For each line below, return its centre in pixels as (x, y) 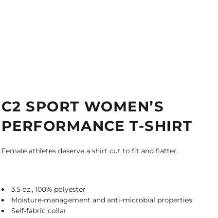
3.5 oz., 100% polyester (48, 189)
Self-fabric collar (39, 211)
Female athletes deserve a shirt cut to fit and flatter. (90, 151)
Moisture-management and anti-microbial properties (102, 200)
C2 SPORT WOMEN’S (83, 106)
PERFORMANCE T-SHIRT (97, 126)
